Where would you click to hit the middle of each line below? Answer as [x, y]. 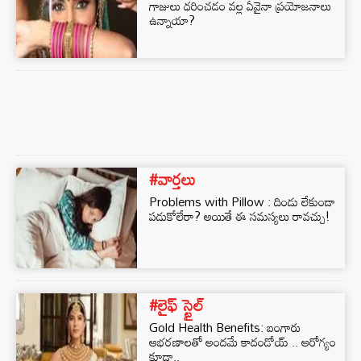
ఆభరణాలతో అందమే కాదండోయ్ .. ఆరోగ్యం [243, 342]
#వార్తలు [172, 179]
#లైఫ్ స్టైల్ [176, 305]
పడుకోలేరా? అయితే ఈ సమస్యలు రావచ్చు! [239, 216]
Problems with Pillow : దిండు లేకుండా [242, 201]
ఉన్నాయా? [172, 20]
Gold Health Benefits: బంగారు [225, 327]
